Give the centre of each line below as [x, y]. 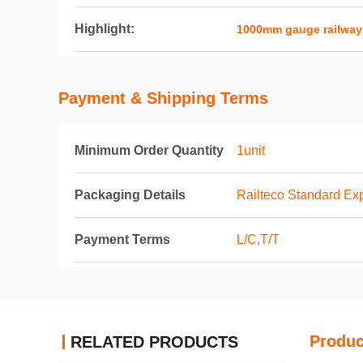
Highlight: [105, 29]
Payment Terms [122, 239]
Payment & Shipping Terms [163, 98]
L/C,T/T [258, 239]
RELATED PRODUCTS [154, 342]
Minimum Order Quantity [149, 150]
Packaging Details [130, 195]
